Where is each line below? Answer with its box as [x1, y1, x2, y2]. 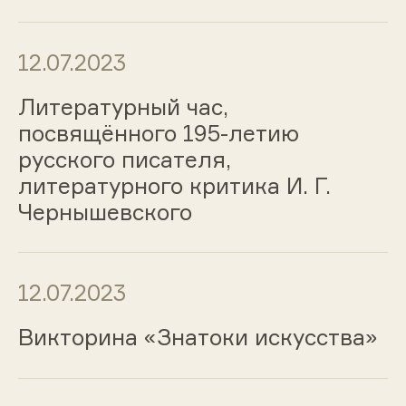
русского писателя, [17, 145, 231, 173]
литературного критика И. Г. [17, 171, 331, 199]
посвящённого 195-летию [17, 119, 299, 147]
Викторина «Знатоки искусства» [17, 324, 378, 352]
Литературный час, [17, 92, 228, 121]
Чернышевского [17, 198, 192, 226]
